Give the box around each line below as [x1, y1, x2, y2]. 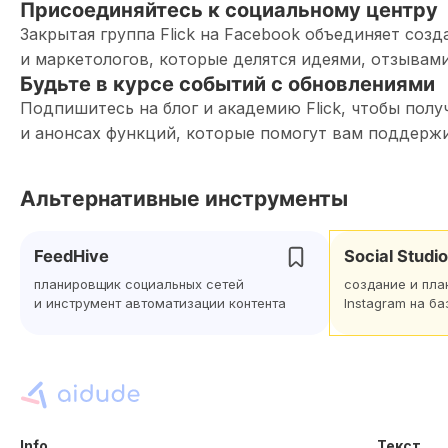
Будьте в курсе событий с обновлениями [20, 72, 435, 96]
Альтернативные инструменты [20, 186, 348, 211]
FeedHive [34, 246, 109, 266]
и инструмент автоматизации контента [34, 295, 286, 311]
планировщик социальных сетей [34, 276, 244, 292]
